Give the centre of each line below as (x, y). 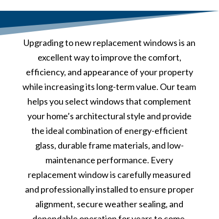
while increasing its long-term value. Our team (109, 86)
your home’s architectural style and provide (109, 116)
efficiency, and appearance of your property (109, 72)
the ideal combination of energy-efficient (109, 130)
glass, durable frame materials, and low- (109, 145)
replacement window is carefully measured (109, 174)
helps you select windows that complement (109, 101)
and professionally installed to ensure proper (109, 189)
